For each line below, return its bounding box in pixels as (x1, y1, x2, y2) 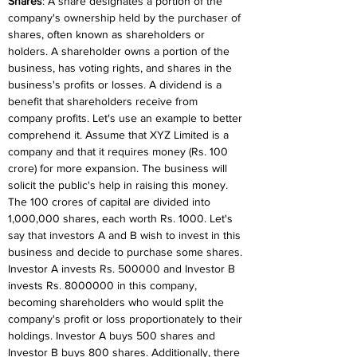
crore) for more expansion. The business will (8, 162, 230, 175)
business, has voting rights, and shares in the (8, 61, 235, 74)
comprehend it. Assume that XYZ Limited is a (8, 128, 232, 141)
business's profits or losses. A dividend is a (8, 78, 225, 91)
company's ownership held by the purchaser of (8, 11, 244, 24)
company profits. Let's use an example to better (8, 112, 245, 124)
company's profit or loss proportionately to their (8, 312, 245, 325)
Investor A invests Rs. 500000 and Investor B (8, 262, 238, 275)
